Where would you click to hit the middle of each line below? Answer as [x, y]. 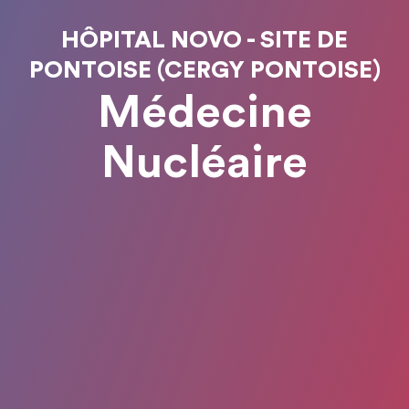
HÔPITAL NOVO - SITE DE [204, 40]
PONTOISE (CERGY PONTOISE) [204, 70]
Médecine [204, 113]
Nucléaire [204, 163]
